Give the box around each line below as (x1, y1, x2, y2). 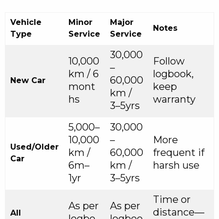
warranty (153, 93, 196, 106)
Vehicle (10, 18, 42, 27)
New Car (10, 76, 45, 86)
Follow (153, 55, 185, 67)
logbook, (153, 68, 194, 80)
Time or (153, 194, 191, 206)
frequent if (153, 147, 204, 159)
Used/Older (10, 142, 59, 152)
